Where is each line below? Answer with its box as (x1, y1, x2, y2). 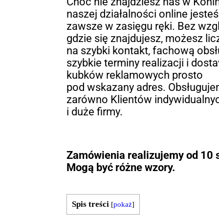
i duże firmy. (66, 106, 123, 118)
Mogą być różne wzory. (66, 161, 175, 174)
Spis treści (71, 199, 109, 209)
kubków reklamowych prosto (66, 69, 203, 82)
